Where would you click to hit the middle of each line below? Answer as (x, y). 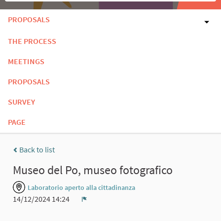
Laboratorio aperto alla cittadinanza (81, 188)
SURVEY (21, 101)
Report (96, 207)
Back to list (36, 150)
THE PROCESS (32, 41)
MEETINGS (26, 61)
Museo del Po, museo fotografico (93, 170)
